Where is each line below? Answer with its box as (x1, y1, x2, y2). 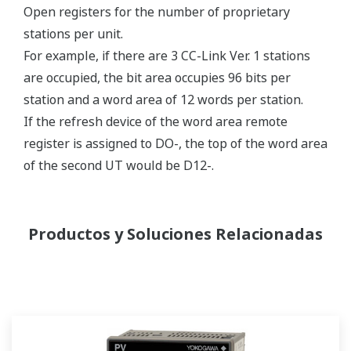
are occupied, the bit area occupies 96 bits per (24, 69, 291, 86)
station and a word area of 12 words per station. (24, 91, 303, 108)
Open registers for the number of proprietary (24, 3, 290, 20)
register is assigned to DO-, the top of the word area (24, 135, 327, 152)
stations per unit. (24, 25, 123, 42)
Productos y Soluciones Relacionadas (28, 223, 323, 244)
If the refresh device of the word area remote (24, 113, 288, 130)
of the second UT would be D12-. (24, 157, 214, 174)
